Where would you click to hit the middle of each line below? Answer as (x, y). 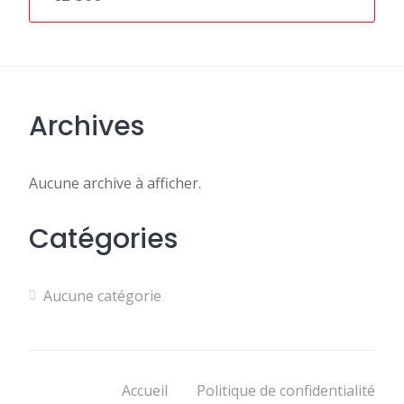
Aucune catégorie (102, 296)
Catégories (103, 239)
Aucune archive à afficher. (115, 183)
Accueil (145, 390)
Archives (87, 126)
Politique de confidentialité (286, 390)
